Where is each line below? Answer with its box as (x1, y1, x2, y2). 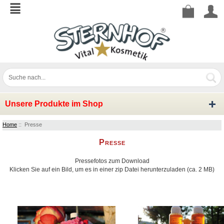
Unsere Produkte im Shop (5, 99, 103, 108)
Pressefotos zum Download (74, 157, 149, 164)
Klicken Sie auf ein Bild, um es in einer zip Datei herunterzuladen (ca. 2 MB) (9, 166, 214, 172)
